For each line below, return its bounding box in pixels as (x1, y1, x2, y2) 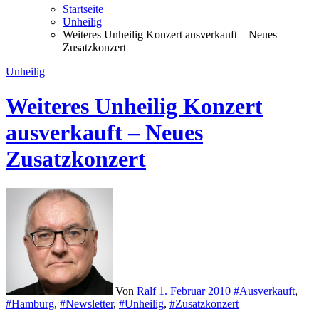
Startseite (63, 3, 103, 15)
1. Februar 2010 (159, 284, 231, 297)
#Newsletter (60, 297, 113, 310)
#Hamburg (6, 297, 54, 310)
